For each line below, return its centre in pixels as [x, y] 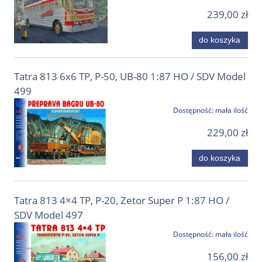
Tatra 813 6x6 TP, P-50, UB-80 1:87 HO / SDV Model [130, 76]
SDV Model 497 [49, 215]
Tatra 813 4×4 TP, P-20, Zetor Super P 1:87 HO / [122, 200]
